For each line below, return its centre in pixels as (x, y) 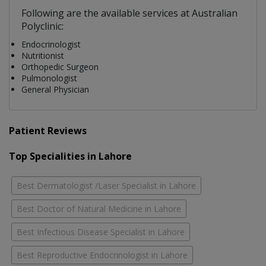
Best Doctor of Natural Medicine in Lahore (99, 209)
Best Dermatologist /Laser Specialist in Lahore (106, 186)
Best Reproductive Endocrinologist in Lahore (102, 255)
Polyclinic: (42, 26)
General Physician (55, 90)
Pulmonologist (49, 78)
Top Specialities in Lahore (70, 156)
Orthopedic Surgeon (60, 67)
